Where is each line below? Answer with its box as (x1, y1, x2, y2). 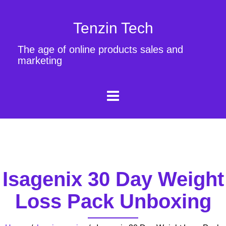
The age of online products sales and (18, 44, 183, 55)
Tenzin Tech (73, 20, 153, 36)
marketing (18, 55, 62, 66)
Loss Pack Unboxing (15, 190, 211, 212)
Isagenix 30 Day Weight (2, 167, 224, 190)
